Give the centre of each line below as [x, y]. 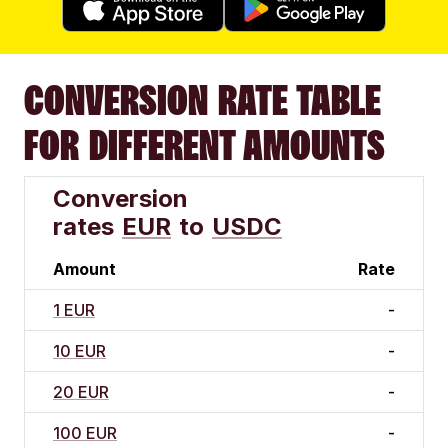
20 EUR [81, 392]
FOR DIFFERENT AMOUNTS [204, 145]
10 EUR [79, 351]
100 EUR [85, 433]
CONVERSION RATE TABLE [202, 100]
